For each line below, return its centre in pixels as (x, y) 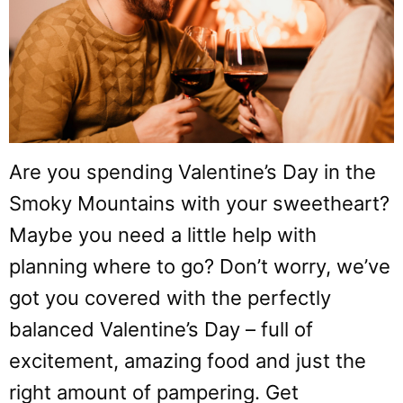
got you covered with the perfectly (170, 297)
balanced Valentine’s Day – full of (161, 329)
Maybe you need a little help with (163, 234)
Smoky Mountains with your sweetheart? (199, 203)
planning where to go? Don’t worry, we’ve (200, 266)
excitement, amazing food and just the (188, 360)
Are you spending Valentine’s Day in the (193, 171)
